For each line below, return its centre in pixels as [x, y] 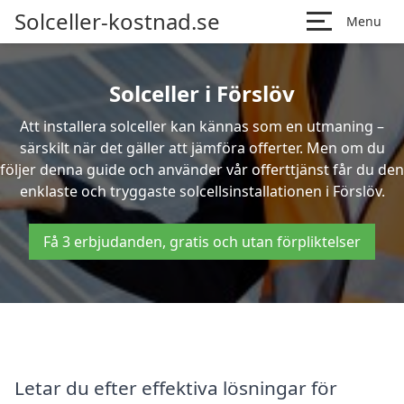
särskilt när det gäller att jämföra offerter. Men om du [202, 148]
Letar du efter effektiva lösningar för [176, 387]
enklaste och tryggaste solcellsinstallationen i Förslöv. [202, 191]
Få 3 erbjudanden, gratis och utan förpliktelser [202, 242]
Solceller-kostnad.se [117, 21]
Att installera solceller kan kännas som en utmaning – [202, 126]
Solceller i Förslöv [202, 93]
